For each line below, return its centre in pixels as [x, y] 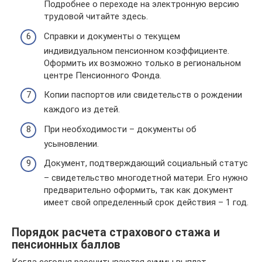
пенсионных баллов [66, 244]
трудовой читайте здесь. [96, 17]
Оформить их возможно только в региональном [142, 63]
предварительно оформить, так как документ [139, 190]
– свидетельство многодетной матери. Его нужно [146, 178]
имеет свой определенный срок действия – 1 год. [146, 203]
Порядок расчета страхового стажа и [116, 232]
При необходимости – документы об [120, 129]
